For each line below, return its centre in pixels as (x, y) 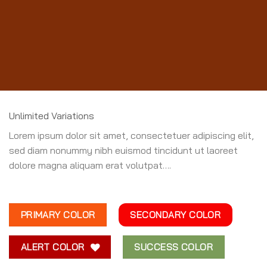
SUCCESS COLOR (174, 247)
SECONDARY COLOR (176, 214)
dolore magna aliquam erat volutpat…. (90, 165)
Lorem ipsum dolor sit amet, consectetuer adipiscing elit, (131, 135)
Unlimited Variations (52, 116)
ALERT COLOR (52, 247)
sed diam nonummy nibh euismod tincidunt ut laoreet (123, 150)
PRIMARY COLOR (58, 214)
